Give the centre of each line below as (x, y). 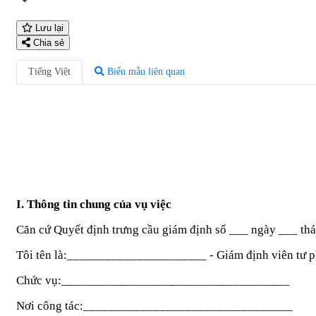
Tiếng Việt (49, 71)
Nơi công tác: (50, 305)
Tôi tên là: (42, 255)
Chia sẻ (47, 42)
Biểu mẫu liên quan (145, 71)
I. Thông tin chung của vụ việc (94, 204)
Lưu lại (48, 28)
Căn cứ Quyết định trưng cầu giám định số (123, 229)
